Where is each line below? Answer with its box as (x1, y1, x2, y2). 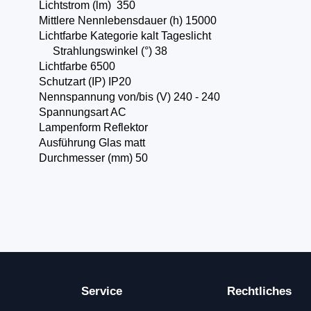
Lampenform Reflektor (38, 121, 148, 133)
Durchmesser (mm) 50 (38, 152, 156, 164)
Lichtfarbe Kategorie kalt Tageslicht (38, 30, 219, 42)
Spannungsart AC (38, 106, 154, 118)
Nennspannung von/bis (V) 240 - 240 (38, 91, 228, 103)
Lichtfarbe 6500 (38, 60, 124, 72)
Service (81, 285, 122, 298)
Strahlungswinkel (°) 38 (38, 45, 167, 57)
